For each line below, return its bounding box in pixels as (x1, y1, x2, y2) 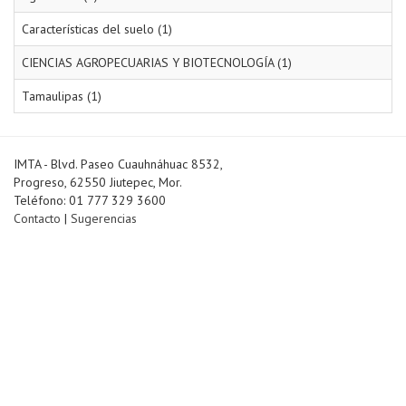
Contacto (14, 210, 61, 227)
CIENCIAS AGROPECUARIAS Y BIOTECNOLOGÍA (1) (22, 54, 292, 72)
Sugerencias (71, 210, 137, 227)
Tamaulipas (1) (22, 88, 101, 105)
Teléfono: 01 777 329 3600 (14, 192, 166, 209)
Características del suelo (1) (22, 21, 172, 38)
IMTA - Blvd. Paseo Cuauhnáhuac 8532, (14, 156, 222, 173)
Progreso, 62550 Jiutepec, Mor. (14, 174, 181, 191)
